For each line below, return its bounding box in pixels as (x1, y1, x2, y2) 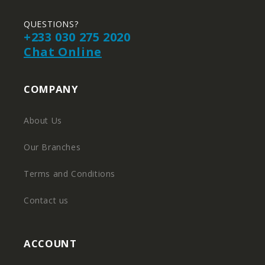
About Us (24, 115, 62, 126)
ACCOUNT (24, 237, 77, 250)
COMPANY (24, 82, 79, 96)
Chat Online (24, 44, 102, 60)
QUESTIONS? (24, 18, 79, 30)
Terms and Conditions (24, 168, 115, 179)
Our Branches (24, 141, 81, 153)
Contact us (24, 195, 69, 206)
